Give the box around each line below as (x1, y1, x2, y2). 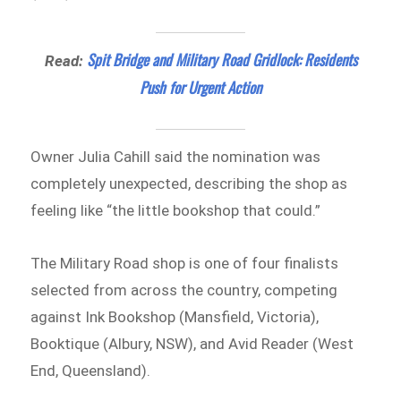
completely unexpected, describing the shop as (30, 174, 348, 192)
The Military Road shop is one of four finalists (30, 254, 339, 273)
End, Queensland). (30, 362, 151, 380)
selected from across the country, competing (30, 281, 338, 300)
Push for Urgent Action (140, 75, 261, 98)
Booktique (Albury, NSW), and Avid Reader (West (30, 335, 354, 354)
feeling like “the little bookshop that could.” (30, 200, 321, 219)
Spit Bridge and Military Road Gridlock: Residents (86, 47, 357, 71)
